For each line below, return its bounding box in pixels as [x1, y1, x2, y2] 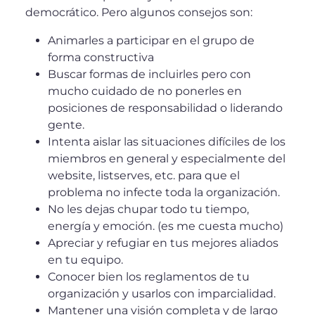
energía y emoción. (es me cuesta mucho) [48, 219, 283, 233]
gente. [48, 118, 84, 131]
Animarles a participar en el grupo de [48, 34, 255, 47]
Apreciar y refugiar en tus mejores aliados [48, 236, 278, 250]
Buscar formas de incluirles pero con [48, 67, 251, 81]
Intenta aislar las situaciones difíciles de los [48, 135, 285, 148]
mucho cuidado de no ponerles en [48, 84, 242, 98]
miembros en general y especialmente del [48, 152, 285, 165]
